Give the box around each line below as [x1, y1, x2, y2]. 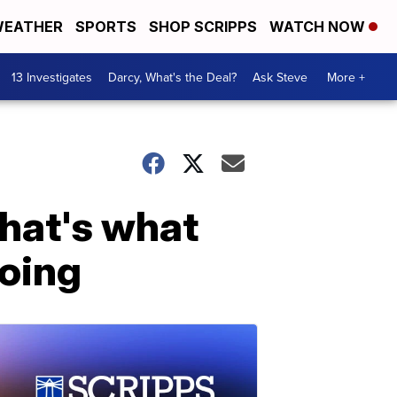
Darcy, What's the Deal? [108, 67, 237, 86]
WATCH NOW [269, 18, 369, 35]
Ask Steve [253, 67, 307, 86]
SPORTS [75, 18, 136, 35]
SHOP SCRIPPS [149, 18, 257, 35]
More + [327, 67, 365, 86]
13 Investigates [12, 67, 92, 86]
